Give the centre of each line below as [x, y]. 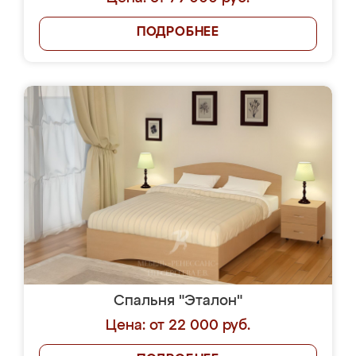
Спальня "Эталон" [178, 301]
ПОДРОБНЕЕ [178, 33]
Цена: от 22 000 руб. [178, 326]
